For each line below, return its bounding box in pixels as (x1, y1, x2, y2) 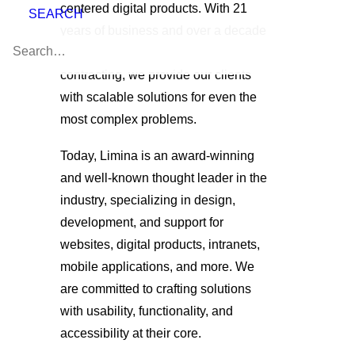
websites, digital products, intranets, (60, 238, 260, 251)
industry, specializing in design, (60, 193, 235, 207)
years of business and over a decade (60, 24, 266, 37)
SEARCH (29, 7, 83, 21)
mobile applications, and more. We (60, 260, 254, 273)
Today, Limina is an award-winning (60, 149, 254, 162)
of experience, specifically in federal (60, 46, 261, 59)
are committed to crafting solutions (60, 282, 251, 296)
